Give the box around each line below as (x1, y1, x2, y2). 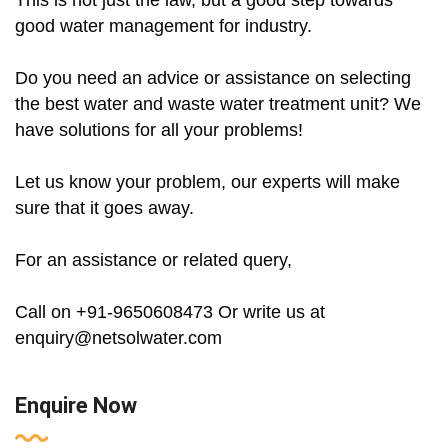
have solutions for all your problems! (15, 120, 303, 141)
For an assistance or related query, (15, 250, 292, 271)
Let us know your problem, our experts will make (15, 172, 400, 193)
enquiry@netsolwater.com (15, 328, 222, 349)
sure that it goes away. (15, 198, 194, 219)
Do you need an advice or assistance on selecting (15, 68, 411, 89)
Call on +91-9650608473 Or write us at (15, 302, 325, 323)
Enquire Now (15, 393, 137, 419)
